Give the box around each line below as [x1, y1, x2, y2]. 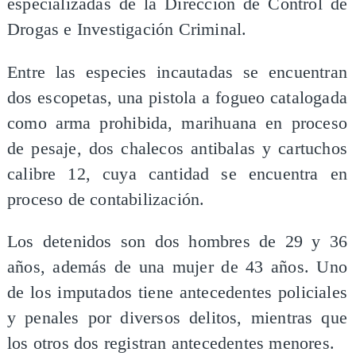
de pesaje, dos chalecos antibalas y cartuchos [6, 138, 348, 158]
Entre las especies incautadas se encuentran [6, 62, 348, 82]
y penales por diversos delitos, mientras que [6, 308, 348, 328]
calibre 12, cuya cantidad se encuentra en [6, 164, 348, 184]
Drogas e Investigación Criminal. [6, 20, 247, 40]
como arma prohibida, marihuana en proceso [6, 113, 348, 133]
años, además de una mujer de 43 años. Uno [6, 257, 348, 277]
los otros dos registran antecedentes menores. [6, 334, 335, 354]
